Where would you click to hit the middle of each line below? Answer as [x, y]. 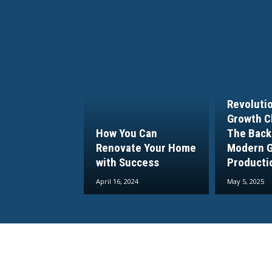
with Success [127, 163]
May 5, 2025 [245, 182]
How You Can [127, 134]
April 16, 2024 [117, 182]
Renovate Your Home [146, 148]
